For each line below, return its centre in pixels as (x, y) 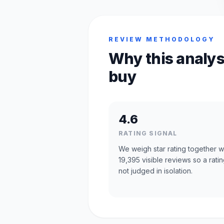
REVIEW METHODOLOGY (162, 39)
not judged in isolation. (155, 171)
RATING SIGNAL (148, 133)
